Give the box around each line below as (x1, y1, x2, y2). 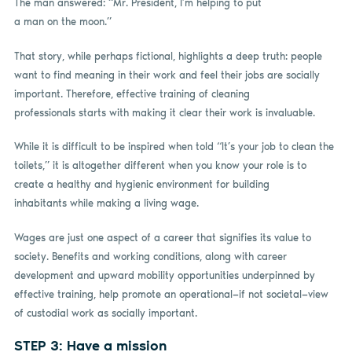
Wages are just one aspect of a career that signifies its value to (13, 231, 311, 244)
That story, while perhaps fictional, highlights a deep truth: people (13, 49, 322, 62)
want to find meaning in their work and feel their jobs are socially (13, 68, 320, 81)
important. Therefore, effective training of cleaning (13, 87, 250, 100)
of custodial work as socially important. (13, 306, 197, 319)
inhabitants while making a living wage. (13, 197, 199, 210)
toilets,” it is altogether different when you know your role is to (13, 159, 306, 172)
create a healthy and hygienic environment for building (13, 178, 269, 191)
